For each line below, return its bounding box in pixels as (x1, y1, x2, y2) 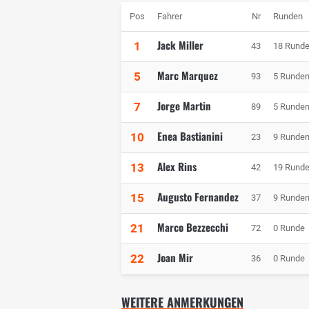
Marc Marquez (157, 68, 218, 83)
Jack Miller (157, 37, 203, 53)
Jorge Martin (157, 98, 211, 114)
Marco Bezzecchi (157, 219, 228, 235)
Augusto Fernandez (157, 189, 239, 205)
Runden (273, 11, 303, 22)
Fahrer (157, 11, 182, 22)
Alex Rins (157, 159, 197, 175)
